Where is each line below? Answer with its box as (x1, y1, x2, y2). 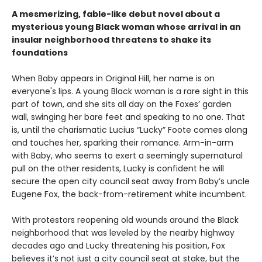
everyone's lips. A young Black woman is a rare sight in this (12, 85, 249, 97)
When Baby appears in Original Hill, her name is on (12, 72, 215, 84)
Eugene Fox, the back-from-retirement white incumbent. (12, 188, 247, 200)
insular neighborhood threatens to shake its (12, 33, 211, 46)
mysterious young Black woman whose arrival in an (12, 20, 241, 33)
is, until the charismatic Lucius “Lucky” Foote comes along (12, 123, 247, 136)
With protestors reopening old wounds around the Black (12, 213, 239, 226)
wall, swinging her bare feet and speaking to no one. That (12, 111, 245, 123)
